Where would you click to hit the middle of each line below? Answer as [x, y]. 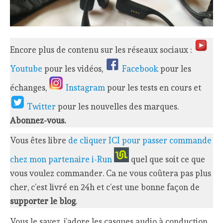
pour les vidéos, [74, 68]
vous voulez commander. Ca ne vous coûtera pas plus [111, 173]
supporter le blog [43, 201]
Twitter [43, 106]
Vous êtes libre [39, 141]
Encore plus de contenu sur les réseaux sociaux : [102, 50]
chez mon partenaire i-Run [61, 160]
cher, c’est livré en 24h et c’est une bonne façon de [105, 187]
